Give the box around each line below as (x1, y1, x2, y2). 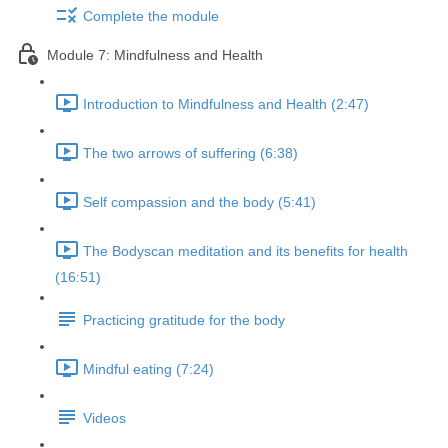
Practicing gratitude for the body (83, 312, 285, 329)
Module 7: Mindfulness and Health (47, 47, 263, 64)
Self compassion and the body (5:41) (83, 194, 316, 211)
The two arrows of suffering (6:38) (83, 145, 298, 162)
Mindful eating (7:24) (83, 361, 214, 378)
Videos (83, 410, 126, 427)
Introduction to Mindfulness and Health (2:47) (83, 96, 369, 113)
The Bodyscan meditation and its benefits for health (83, 243, 408, 260)
